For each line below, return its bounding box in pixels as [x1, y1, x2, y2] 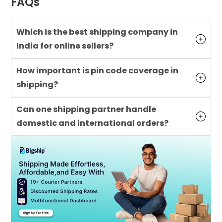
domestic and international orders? [16, 117, 169, 129]
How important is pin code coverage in [16, 64, 179, 76]
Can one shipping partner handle [16, 103, 157, 115]
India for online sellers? [16, 40, 114, 52]
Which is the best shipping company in [16, 26, 178, 38]
